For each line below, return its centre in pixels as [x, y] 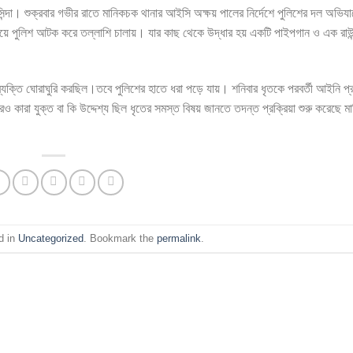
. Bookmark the [120, 238]
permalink [178, 238]
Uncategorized [50, 238]
